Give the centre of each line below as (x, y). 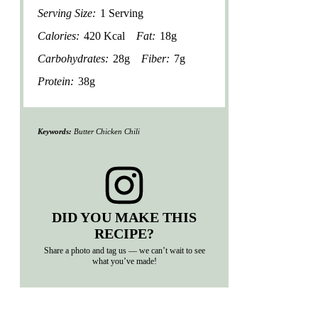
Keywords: (55, 131)
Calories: (59, 36)
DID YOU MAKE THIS (124, 217)
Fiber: (155, 59)
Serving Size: (67, 13)
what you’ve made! (124, 261)
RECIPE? (124, 233)
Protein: (56, 82)
